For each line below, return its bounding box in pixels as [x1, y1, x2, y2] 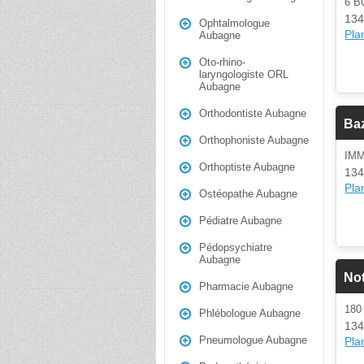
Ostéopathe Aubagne [199, 188, 297, 200]
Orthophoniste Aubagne [199, 134, 309, 146]
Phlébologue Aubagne [199, 307, 301, 319]
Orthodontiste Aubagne [199, 107, 306, 119]
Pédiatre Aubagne [199, 214, 282, 227]
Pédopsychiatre [199, 241, 272, 253]
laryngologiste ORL [199, 68, 288, 80]
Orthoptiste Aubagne [199, 161, 295, 173]
